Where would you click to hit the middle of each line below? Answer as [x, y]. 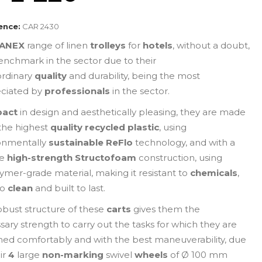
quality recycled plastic [105, 127]
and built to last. [69, 188]
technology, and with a [185, 142]
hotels [158, 45]
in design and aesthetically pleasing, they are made [132, 112]
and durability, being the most [134, 76]
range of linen [58, 45]
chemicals [214, 173]
